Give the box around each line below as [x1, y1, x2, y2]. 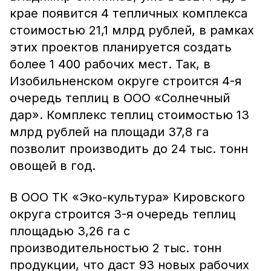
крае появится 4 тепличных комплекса [10, 6, 247, 21]
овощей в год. [10, 158, 96, 173]
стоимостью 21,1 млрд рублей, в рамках [10, 23, 254, 38]
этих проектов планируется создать [10, 40, 232, 54]
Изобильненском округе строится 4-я [10, 74, 241, 88]
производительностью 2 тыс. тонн [10, 241, 221, 255]
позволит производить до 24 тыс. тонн [10, 142, 248, 156]
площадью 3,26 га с [10, 224, 130, 238]
